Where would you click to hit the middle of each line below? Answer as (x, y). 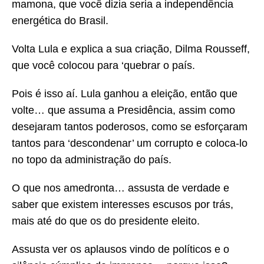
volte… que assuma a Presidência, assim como (123, 110)
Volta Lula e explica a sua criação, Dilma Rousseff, (131, 49)
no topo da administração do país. (92, 160)
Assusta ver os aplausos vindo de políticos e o (121, 250)
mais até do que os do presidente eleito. (106, 221)
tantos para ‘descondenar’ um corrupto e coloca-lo (130, 143)
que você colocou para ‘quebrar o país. (103, 66)
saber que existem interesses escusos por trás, (123, 205)
